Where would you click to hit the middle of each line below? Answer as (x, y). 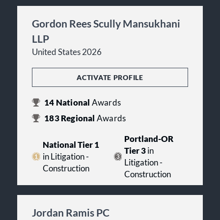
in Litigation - (66, 156)
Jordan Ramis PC (71, 212)
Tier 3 (135, 151)
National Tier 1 (71, 145)
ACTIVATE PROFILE (110, 77)
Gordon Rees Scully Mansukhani (106, 23)
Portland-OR (149, 139)
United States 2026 (67, 52)
